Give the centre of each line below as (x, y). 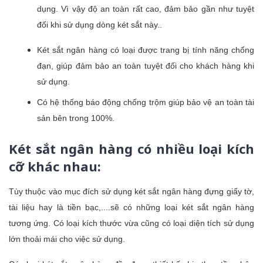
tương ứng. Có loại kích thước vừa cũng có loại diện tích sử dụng (131, 223)
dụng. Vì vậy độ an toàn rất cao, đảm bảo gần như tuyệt (146, 9)
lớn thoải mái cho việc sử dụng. (67, 239)
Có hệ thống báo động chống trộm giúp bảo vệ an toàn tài (146, 102)
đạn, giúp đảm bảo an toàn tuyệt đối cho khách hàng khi (146, 65)
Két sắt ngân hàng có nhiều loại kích (131, 148)
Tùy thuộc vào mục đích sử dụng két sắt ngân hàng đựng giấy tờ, (131, 191)
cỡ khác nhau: (55, 166)
